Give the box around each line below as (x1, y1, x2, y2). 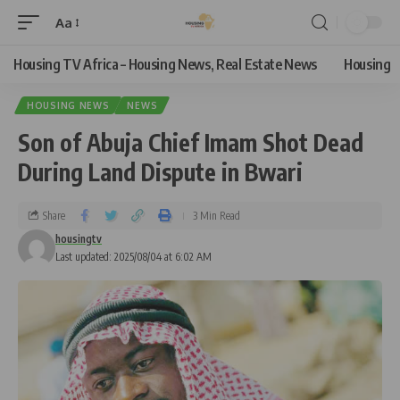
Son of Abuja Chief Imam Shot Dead (18, 128, 363, 157)
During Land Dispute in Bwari (18, 157, 303, 187)
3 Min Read (193, 208, 240, 222)
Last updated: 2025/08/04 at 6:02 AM (55, 250, 212, 263)
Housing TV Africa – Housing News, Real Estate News (13, 55, 317, 73)
